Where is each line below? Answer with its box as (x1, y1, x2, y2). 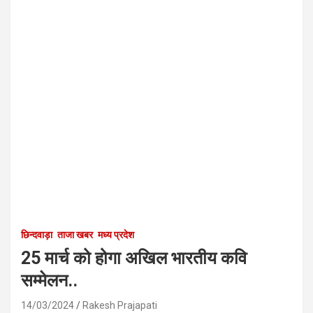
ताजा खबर (57, 229, 93, 240)
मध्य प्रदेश (98, 229, 134, 240)
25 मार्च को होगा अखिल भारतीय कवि (21, 248, 247, 268)
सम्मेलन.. (21, 270, 78, 291)
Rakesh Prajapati (82, 300, 157, 311)
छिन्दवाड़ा (21, 229, 52, 240)
